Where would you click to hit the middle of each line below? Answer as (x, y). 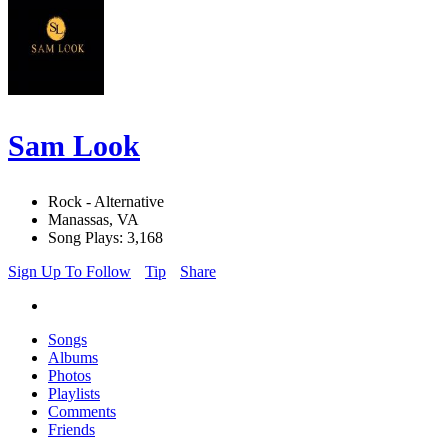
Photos (69, 376)
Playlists (74, 394)
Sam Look (74, 146)
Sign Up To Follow (69, 272)
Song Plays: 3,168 (105, 238)
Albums (73, 358)
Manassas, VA (93, 220)
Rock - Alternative (106, 202)
